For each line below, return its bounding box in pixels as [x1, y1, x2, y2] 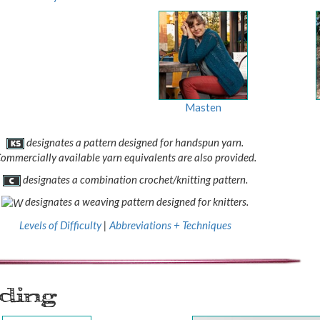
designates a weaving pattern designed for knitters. [23, 195, 249, 209]
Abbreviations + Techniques [109, 218, 231, 231]
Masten [185, 100, 222, 114]
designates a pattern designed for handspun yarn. [24, 136, 244, 149]
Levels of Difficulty [19, 218, 101, 231]
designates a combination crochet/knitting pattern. [20, 173, 248, 186]
